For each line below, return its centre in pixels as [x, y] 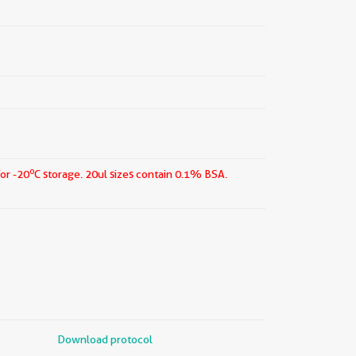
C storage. [58, 174]
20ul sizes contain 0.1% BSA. [155, 174]
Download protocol [105, 339]
